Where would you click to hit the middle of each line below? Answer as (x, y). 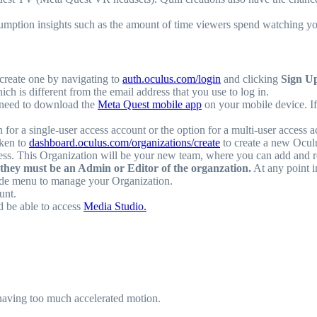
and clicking (251, 79)
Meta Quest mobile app (150, 105)
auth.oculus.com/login (172, 79)
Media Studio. (115, 207)
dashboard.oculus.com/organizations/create (125, 143)
